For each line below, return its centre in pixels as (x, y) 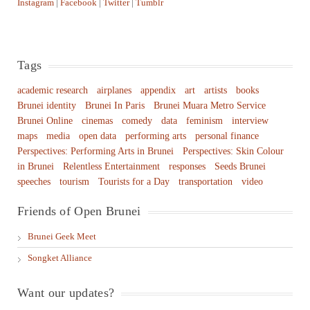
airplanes (114, 90)
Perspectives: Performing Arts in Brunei (95, 151)
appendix (158, 90)
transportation (206, 182)
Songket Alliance (60, 258)
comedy (137, 121)
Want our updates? (66, 293)
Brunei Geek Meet (62, 236)
